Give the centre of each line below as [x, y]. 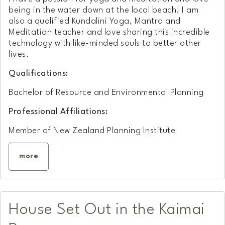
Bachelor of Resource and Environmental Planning [106, 92]
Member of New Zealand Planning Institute [92, 131]
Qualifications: [38, 73]
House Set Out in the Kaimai [107, 209]
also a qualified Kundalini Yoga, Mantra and [95, 21]
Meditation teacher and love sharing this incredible [109, 32]
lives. [19, 54]
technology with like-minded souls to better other [105, 43]
